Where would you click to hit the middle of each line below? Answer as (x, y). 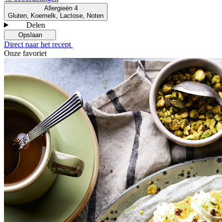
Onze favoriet (25, 53)
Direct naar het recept (38, 44)
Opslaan (31, 35)
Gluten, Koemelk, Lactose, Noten (56, 15)
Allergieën (59, 8)
